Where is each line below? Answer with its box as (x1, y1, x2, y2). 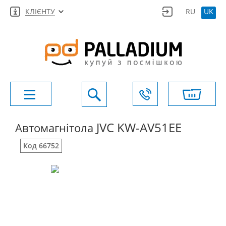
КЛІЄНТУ (25, 7, 55, 16)
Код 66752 (23, 141, 59, 150)
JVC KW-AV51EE (96, 119, 182, 136)
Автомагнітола (15, 120, 96, 135)
